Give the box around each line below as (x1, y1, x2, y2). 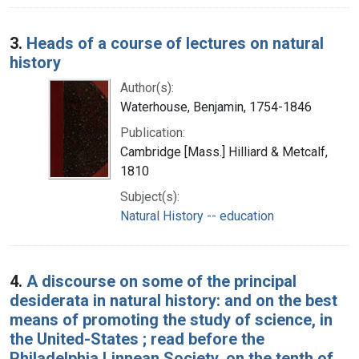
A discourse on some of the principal (26, 271, 296, 291)
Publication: (120, 124, 185, 140)
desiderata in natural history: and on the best (10, 290, 337, 310)
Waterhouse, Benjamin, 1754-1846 (120, 99, 312, 115)
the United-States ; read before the (10, 329, 264, 349)
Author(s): (120, 79, 174, 95)
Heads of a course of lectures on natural (26, 33, 324, 53)
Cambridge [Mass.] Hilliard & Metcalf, (120, 143, 328, 159)
